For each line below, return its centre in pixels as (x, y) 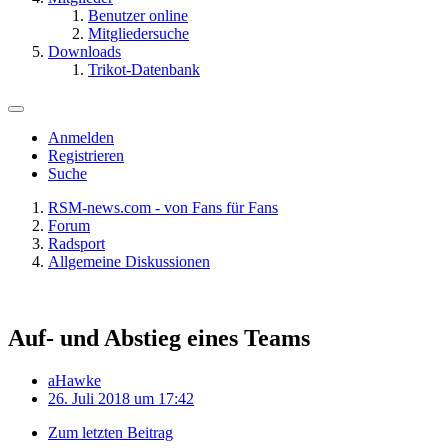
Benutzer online (138, 15)
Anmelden (81, 137)
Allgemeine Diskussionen (129, 261)
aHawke (74, 380)
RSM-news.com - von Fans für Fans (163, 207)
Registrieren (86, 155)
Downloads (84, 51)
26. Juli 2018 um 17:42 (121, 398)
